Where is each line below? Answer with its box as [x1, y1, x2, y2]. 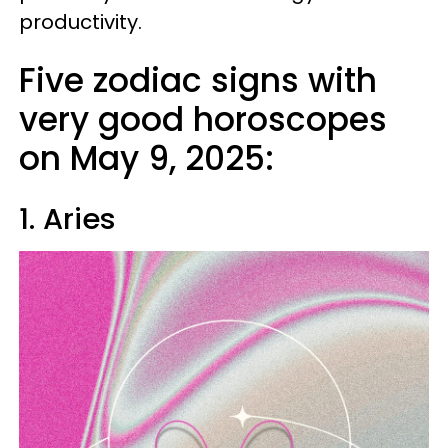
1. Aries [19, 199, 116, 239]
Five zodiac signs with [19, 57, 377, 104]
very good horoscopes [19, 96, 387, 143]
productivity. [19, 8, 147, 36]
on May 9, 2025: [19, 135, 274, 182]
